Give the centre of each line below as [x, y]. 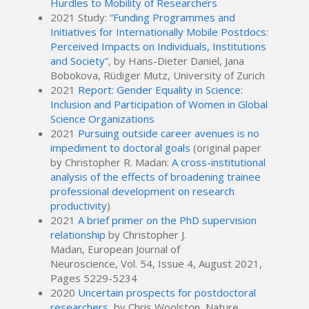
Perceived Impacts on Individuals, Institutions [159, 47]
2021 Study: [79, 18]
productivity [79, 206]
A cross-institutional [219, 162]
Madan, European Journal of [116, 249]
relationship [80, 235]
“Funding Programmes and [171, 18]
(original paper [226, 148]
